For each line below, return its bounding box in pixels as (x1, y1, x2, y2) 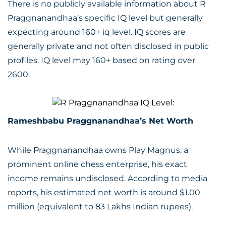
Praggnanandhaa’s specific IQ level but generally (8, 13, 203, 23)
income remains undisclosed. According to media (8, 174, 207, 183)
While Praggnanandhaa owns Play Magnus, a (8, 145, 188, 155)
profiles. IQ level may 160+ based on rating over (8, 55, 195, 65)
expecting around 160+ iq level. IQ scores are (8, 27, 186, 37)
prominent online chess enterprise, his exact (8, 159, 187, 169)
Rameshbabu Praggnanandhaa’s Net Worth (8, 116, 193, 126)
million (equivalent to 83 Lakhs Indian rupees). (8, 202, 193, 211)
